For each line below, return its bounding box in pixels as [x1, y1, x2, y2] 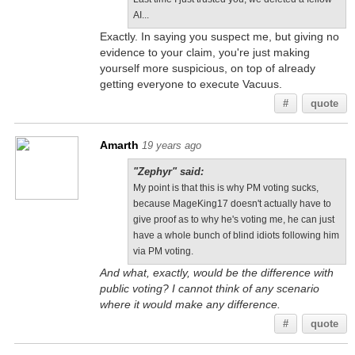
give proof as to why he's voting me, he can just [132, 214, 334, 225]
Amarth [99, 139, 139, 151]
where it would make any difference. [99, 298, 281, 311]
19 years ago [141, 139, 201, 151]
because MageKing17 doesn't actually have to [132, 198, 331, 209]
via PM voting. [132, 246, 193, 257]
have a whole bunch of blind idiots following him [132, 230, 339, 241]
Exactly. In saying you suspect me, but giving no [99, 30, 339, 43]
